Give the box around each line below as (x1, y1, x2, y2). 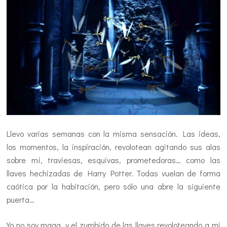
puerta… (7, 194, 35, 205)
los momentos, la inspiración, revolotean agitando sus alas (7, 141, 220, 153)
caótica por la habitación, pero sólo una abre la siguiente (7, 181, 220, 192)
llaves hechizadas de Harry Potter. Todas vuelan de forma (7, 168, 220, 179)
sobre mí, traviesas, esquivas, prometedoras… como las (7, 155, 220, 166)
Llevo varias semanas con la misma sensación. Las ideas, (7, 128, 220, 139)
